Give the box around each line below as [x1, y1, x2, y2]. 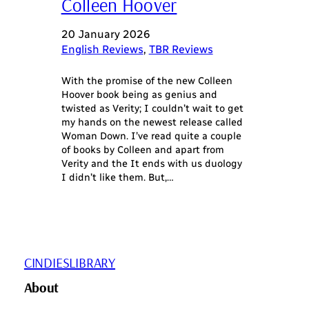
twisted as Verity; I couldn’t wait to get [61, 102, 243, 115]
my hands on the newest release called [61, 116, 243, 129]
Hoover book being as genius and [61, 88, 217, 101]
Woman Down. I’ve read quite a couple [61, 130, 241, 143]
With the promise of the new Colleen [61, 74, 232, 88]
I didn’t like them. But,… [61, 171, 174, 184]
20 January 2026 [61, 28, 150, 41]
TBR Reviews [148, 43, 213, 57]
